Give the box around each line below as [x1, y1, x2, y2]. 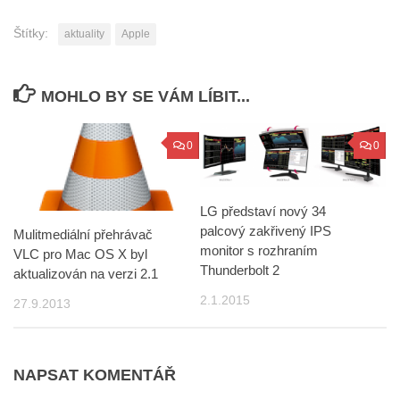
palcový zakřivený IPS [200, 223, 331, 239]
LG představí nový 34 [200, 204, 326, 220]
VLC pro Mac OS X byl [13, 246, 147, 262]
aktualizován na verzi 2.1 [13, 266, 158, 282]
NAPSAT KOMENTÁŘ [13, 366, 176, 385]
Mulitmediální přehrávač [13, 227, 153, 243]
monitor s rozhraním [200, 243, 318, 259]
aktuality [64, 28, 104, 41]
